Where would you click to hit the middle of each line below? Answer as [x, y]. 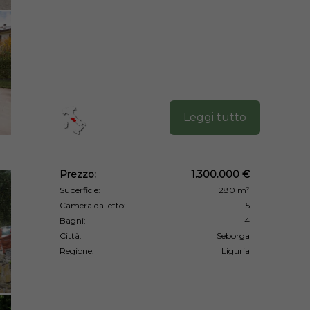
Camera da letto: [93, 205]
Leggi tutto [215, 117]
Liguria [236, 250]
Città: [71, 235]
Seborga [233, 235]
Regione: [77, 250]
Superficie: [80, 190]
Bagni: [73, 220]
